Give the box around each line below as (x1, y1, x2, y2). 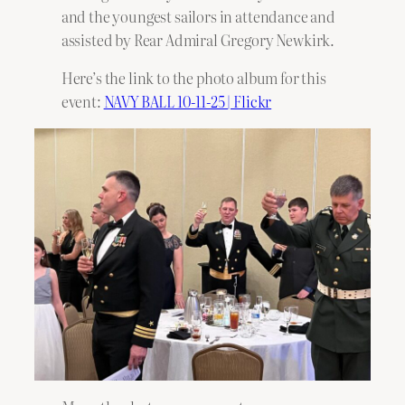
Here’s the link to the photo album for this (61, 67, 326, 89)
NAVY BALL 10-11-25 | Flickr (103, 90, 272, 113)
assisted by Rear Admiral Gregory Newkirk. (61, 28, 335, 51)
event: (61, 90, 104, 113)
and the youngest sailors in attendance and (61, 5, 335, 27)
